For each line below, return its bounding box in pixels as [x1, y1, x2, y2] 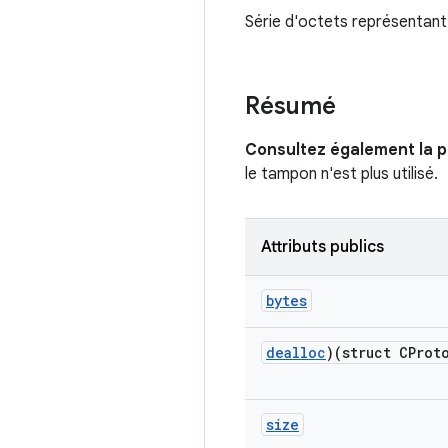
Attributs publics [261, 237, 384, 257]
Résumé [245, 91, 336, 121]
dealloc [266, 343, 326, 362]
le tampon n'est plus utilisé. [245, 164, 438, 184]
